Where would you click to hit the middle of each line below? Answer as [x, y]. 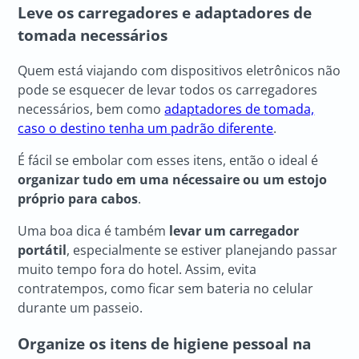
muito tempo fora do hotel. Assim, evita [137, 270]
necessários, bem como [91, 109]
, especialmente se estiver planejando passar [202, 250]
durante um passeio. [81, 308]
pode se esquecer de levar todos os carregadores [168, 90]
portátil [42, 250]
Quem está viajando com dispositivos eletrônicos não [179, 71]
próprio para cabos [78, 199]
